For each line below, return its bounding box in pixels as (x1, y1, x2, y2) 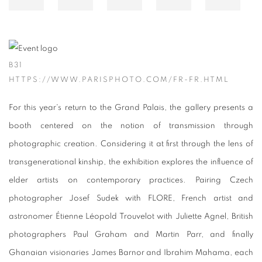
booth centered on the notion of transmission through (9, 122, 253, 130)
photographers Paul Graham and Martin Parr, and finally (9, 230, 253, 239)
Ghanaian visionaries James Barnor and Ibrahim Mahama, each (9, 249, 253, 257)
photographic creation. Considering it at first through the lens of (9, 140, 253, 149)
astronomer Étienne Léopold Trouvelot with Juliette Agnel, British (9, 212, 253, 221)
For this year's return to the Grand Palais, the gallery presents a (9, 104, 253, 112)
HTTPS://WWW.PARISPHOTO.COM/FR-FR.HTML (9, 76, 229, 84)
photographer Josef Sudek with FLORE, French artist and (9, 194, 253, 203)
